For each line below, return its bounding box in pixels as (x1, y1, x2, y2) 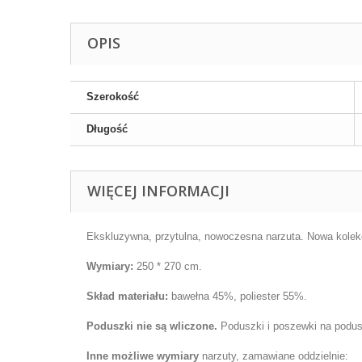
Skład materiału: (86, 290, 168, 303)
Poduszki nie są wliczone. (86, 320, 221, 333)
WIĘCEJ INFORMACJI (87, 181, 229, 201)
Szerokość (86, 90, 139, 103)
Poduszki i (221, 320, 273, 333)
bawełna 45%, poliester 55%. (168, 290, 307, 303)
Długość (86, 123, 128, 136)
